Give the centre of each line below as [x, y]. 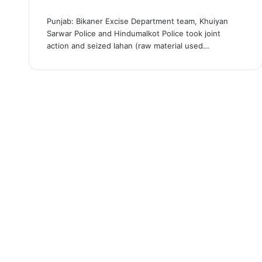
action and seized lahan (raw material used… [128, 45]
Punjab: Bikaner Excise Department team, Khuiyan [137, 21]
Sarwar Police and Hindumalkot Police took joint [133, 33]
